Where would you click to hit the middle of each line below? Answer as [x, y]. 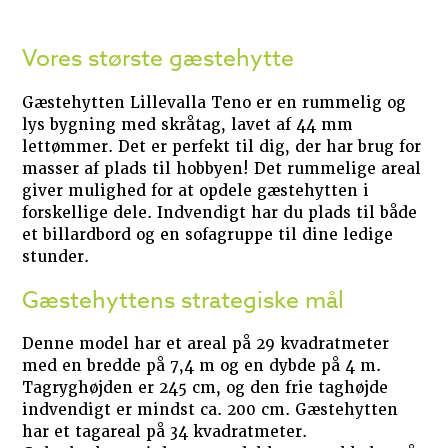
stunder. [56, 256]
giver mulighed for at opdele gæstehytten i [196, 190]
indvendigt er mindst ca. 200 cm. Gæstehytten [210, 410]
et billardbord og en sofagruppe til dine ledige [208, 234]
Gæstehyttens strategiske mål [183, 300]
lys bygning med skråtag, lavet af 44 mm [188, 124]
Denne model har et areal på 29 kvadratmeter [206, 344]
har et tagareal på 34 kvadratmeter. [165, 432]
